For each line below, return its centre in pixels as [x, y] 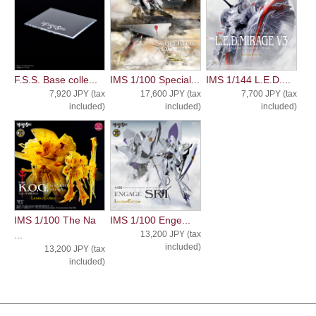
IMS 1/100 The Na [55, 220]
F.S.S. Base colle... [56, 79]
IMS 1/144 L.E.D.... [248, 79]
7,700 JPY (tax [269, 93]
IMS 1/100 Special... [154, 79]
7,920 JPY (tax [77, 93]
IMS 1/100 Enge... [150, 220]
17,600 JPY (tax [170, 93]
